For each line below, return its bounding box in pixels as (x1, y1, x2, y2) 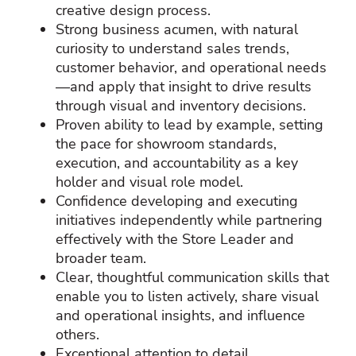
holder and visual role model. (56, 172, 243, 192)
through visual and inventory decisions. (56, 95, 306, 115)
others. (56, 324, 99, 344)
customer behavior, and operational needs (56, 57, 327, 77)
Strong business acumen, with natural (56, 19, 298, 39)
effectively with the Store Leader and (56, 229, 294, 249)
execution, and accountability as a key (56, 153, 298, 172)
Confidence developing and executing (56, 191, 298, 211)
